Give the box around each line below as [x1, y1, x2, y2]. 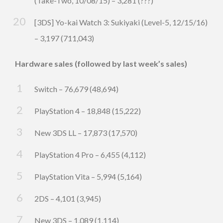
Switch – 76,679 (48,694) [34, 84, 118, 94]
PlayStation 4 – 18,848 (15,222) [34, 106, 141, 116]
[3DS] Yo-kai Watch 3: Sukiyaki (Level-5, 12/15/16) [34, 17, 208, 27]
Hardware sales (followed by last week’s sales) [15, 59, 187, 69]
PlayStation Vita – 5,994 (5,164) [34, 172, 142, 182]
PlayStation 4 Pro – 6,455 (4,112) [34, 150, 146, 160]
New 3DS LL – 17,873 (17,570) [34, 128, 137, 138]
